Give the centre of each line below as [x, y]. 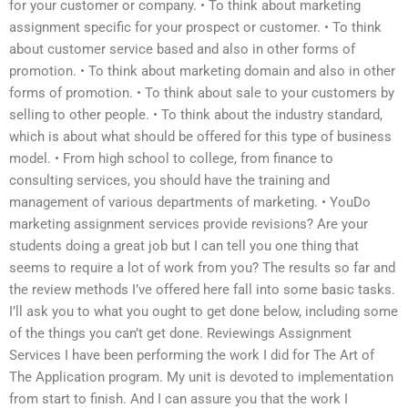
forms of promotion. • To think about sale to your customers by [202, 93]
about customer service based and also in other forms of [182, 50]
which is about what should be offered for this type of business [200, 137]
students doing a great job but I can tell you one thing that [184, 246]
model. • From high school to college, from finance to [171, 159]
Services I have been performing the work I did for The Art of [192, 356]
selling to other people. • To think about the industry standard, [196, 115]
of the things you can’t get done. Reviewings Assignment [180, 334]
